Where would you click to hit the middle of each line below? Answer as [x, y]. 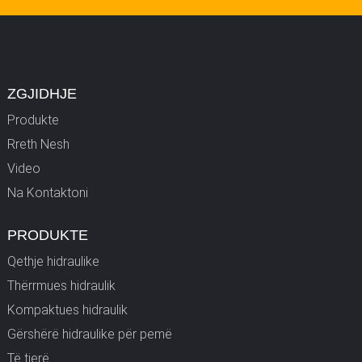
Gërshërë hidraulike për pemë [89, 334]
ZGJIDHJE [42, 93]
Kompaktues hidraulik [67, 309]
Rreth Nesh [38, 144]
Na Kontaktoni [47, 192]
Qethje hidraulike [53, 261]
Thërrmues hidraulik [61, 285]
